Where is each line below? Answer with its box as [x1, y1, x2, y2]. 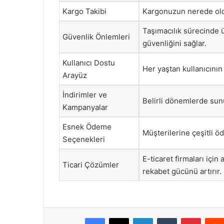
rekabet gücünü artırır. [142, 166, 221, 176]
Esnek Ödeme [62, 122, 111, 131]
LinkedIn [152, 213, 178, 221]
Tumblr [176, 213, 197, 221]
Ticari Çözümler [62, 160, 119, 169]
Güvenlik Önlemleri [62, 32, 130, 41]
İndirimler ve [62, 90, 107, 99]
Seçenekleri [62, 134, 105, 144]
